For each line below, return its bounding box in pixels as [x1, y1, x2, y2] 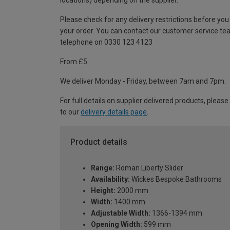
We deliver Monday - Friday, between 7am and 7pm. [60, 77, 226, 86]
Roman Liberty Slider [114, 163, 183, 172]
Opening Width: [91, 220, 142, 228]
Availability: [91, 175, 130, 183]
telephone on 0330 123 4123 [60, 38, 152, 47]
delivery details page [81, 108, 147, 117]
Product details [70, 137, 127, 147]
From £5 [60, 57, 87, 66]
